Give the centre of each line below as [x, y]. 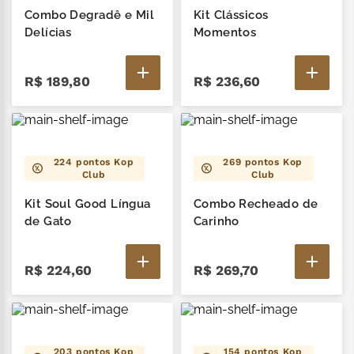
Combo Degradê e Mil [89, 15]
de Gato [48, 222]
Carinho [216, 222]
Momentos [225, 32]
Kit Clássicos [231, 15]
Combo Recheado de [256, 204]
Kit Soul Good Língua [87, 204]
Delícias [48, 32]
